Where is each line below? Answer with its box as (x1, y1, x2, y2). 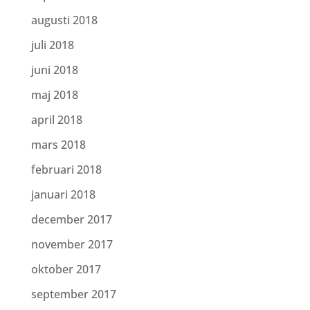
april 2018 (30, 112, 82, 127)
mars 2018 (30, 137, 86, 152)
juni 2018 (30, 62, 78, 77)
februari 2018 (30, 162, 102, 177)
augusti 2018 (30, 12, 98, 28)
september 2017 (30, 286, 116, 302)
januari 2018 (30, 187, 95, 202)
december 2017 (30, 212, 112, 227)
